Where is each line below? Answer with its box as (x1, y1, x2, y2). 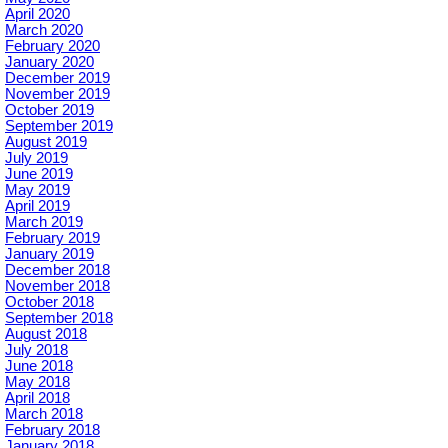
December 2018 (5, 261, 110, 278)
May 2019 (5, 181, 70, 198)
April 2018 (5, 389, 70, 406)
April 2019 (5, 197, 70, 214)
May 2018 (5, 373, 70, 390)
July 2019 (5, 149, 68, 166)
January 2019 (5, 245, 94, 262)
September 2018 (5, 309, 113, 326)
